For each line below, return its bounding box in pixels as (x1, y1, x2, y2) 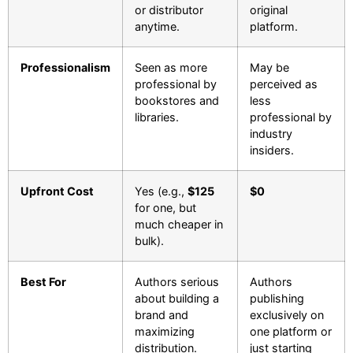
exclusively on (250, 307, 324, 321)
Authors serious (135, 274, 219, 288)
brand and (135, 307, 188, 321)
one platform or (250, 324, 332, 338)
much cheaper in (135, 217, 223, 231)
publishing (250, 291, 304, 305)
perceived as (250, 76, 318, 91)
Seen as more (135, 60, 207, 74)
